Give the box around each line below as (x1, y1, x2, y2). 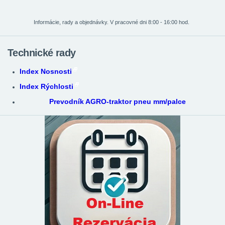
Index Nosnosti (20, 67, 72, 75)
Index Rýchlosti (20, 82, 73, 90)
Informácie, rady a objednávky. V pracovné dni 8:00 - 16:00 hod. (33, 19, 189, 25)
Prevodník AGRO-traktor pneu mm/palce (49, 97, 186, 105)
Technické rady (8, 47, 76, 58)
